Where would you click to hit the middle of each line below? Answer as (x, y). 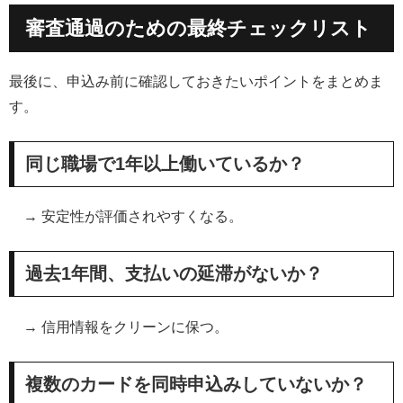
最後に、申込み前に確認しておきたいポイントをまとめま (196, 82)
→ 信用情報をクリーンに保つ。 (119, 327)
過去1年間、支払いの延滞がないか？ (174, 274)
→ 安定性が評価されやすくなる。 (126, 217)
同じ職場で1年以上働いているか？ (165, 164)
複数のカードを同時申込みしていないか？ (196, 384)
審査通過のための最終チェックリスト (198, 28)
